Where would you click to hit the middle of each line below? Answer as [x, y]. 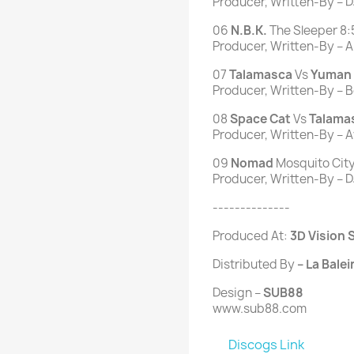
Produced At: [251, 236]
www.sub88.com [260, 309]
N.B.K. [249, 31]
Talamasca [261, 75]
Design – [237, 293]
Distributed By [254, 265]
